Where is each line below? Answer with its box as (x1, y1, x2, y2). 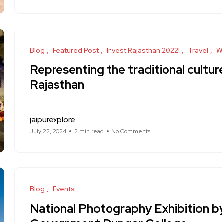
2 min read (74, 127, 104, 135)
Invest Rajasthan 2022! (107, 46, 180, 55)
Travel (188, 46, 208, 55)
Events (53, 184, 75, 193)
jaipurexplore (30, 114, 75, 125)
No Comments (111, 127, 150, 135)
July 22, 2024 (30, 127, 66, 135)
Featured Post (53, 46, 99, 55)
